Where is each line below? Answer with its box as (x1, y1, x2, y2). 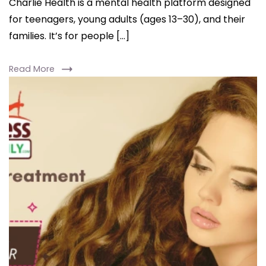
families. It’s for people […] (9, 28, 129, 43)
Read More (9, 62, 55, 75)
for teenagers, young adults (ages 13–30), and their (9, 12, 245, 26)
